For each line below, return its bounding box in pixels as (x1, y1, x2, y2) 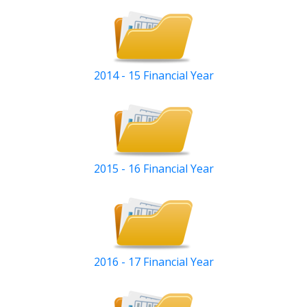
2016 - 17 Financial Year (93, 254, 214, 270)
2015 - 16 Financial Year (93, 161, 214, 177)
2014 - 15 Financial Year (93, 68, 214, 84)
